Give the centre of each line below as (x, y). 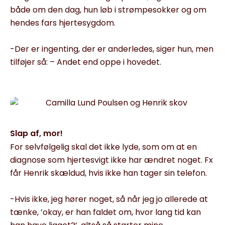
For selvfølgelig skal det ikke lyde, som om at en (103, 147)
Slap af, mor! (36, 133)
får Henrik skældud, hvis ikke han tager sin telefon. (108, 173)
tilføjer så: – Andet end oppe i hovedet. (86, 62)
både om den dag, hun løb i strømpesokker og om (108, 10)
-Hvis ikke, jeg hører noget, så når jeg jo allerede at (109, 199)
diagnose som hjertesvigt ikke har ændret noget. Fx (111, 160)
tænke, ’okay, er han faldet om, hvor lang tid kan (105, 212)
